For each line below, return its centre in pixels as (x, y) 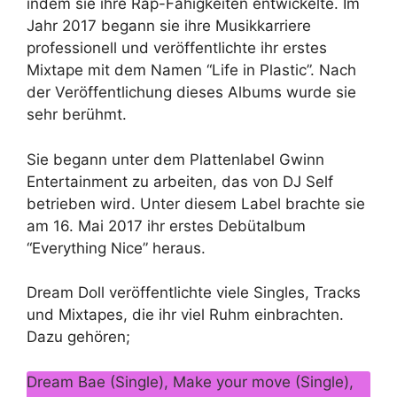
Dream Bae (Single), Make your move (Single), (190, 381)
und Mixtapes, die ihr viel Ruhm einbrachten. (185, 315)
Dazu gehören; (78, 337)
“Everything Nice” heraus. (116, 248)
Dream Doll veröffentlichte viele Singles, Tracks (194, 293)
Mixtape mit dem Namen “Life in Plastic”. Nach (191, 70)
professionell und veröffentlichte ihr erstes (177, 48)
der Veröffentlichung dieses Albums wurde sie (191, 93)
